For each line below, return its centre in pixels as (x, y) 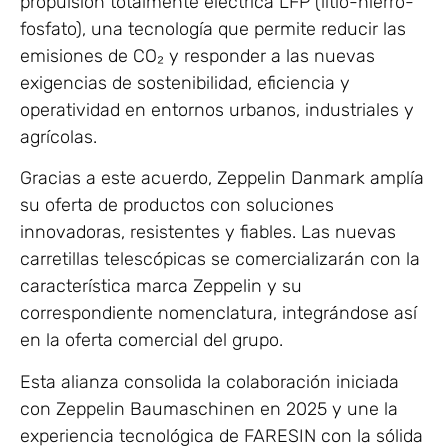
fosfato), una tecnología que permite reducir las (213, 28)
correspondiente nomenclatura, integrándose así (218, 313)
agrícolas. (58, 136)
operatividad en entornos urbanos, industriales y (217, 109)
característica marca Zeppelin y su (161, 286)
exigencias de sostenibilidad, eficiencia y (185, 82)
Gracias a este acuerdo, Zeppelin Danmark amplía (222, 178)
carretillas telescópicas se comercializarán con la (220, 259)
